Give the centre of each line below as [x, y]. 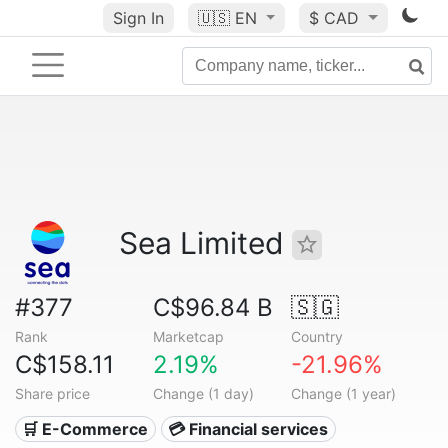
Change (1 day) [203, 393]
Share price [52, 393]
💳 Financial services [248, 429]
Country [316, 336]
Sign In [138, 18]
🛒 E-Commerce [85, 429]
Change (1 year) [343, 393]
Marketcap [188, 336]
